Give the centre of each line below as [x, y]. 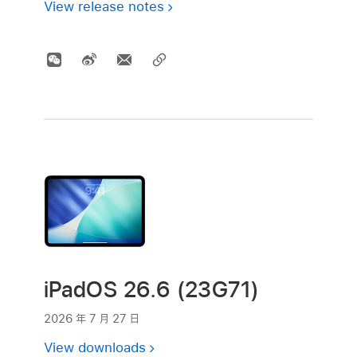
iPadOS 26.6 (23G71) [151, 290]
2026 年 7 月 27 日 [91, 318]
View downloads [94, 347]
